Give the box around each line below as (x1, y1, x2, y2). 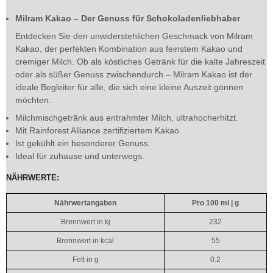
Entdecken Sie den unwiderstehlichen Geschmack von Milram (15, 31, 253, 41)
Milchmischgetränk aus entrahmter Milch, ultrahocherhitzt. (15, 113, 238, 122)
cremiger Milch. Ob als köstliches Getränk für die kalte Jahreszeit (15, 57, 265, 66)
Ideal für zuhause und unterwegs (15, 151, 142, 161)
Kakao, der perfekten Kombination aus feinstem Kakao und (15, 44, 243, 54)
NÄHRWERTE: (6, 173, 59, 182)
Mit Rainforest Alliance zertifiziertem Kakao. (15, 126, 182, 135)
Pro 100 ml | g (192, 199, 239, 207)
